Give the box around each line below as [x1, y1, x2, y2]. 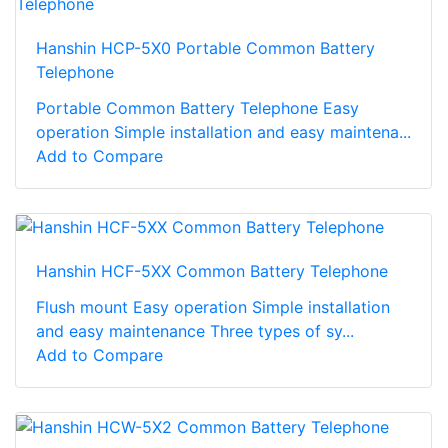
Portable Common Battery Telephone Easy [36, 97, 359, 118]
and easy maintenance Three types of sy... [36, 321, 354, 342]
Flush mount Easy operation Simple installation [36, 297, 390, 318]
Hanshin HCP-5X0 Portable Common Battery [36, 37, 375, 58]
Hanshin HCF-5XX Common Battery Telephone [36, 261, 388, 282]
